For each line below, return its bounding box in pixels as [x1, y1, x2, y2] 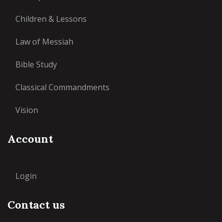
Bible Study [15, 59, 57, 70]
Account [7, 132, 53, 146]
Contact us [7, 198, 65, 212]
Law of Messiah [15, 36, 73, 48]
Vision [15, 105, 38, 116]
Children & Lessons [15, 13, 87, 25]
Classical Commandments [15, 82, 110, 93]
